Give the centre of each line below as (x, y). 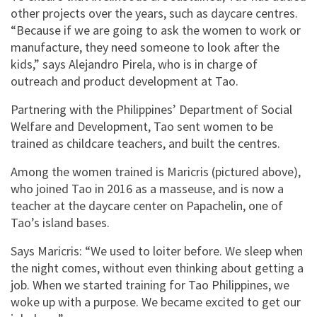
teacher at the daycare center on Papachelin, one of (147, 205)
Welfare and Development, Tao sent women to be (142, 126)
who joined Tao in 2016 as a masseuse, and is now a (147, 188)
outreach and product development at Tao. (126, 81)
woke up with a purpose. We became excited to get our (156, 301)
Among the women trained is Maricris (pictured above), (156, 171)
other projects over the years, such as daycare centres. (154, 13)
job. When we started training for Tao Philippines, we (150, 284)
